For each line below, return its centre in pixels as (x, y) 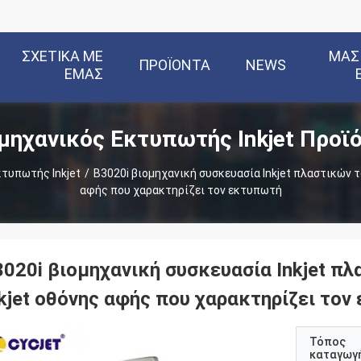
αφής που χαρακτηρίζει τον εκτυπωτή (180, 190)
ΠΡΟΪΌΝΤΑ (174, 65)
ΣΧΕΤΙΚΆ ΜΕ (62, 56)
